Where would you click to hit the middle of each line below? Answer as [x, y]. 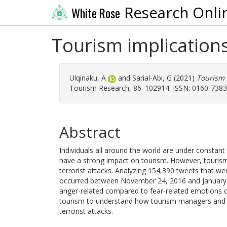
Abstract [90, 132]
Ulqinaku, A [88, 78]
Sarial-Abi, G [152, 78]
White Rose [96, 13]
